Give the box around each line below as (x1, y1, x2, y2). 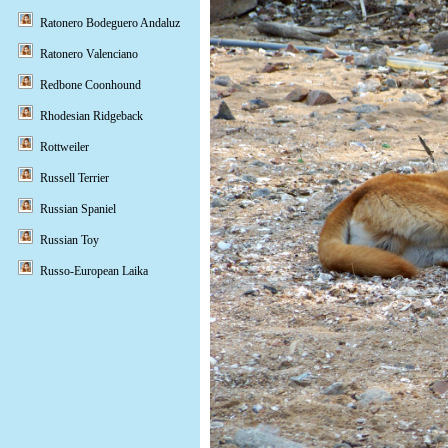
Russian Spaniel (40, 202, 116, 216)
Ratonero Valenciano (40, 47, 138, 61)
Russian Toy (40, 233, 99, 247)
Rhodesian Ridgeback (40, 109, 143, 123)
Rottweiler (40, 140, 89, 154)
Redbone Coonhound (40, 78, 141, 92)
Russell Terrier (40, 171, 109, 185)
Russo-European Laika (40, 264, 148, 278)
